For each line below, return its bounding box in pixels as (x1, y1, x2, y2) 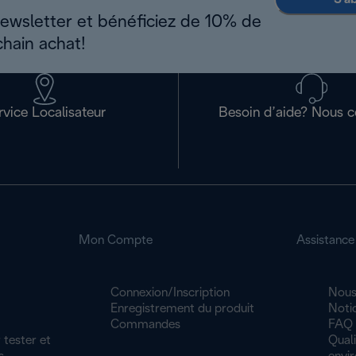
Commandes (110, 319, 181, 331)
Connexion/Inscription (110, 287, 230, 299)
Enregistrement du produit (110, 303, 255, 315)
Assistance (296, 234, 354, 246)
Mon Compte (79, 234, 153, 246)
